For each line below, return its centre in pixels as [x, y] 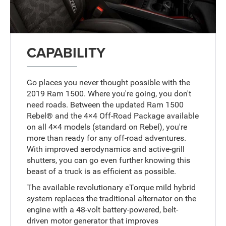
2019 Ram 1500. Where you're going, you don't [109, 93]
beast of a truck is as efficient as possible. [102, 171]
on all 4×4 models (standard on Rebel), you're [107, 127]
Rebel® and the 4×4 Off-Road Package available [113, 116]
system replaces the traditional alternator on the [112, 198]
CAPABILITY [66, 52]
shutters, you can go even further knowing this [109, 160]
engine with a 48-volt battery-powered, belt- [103, 209]
